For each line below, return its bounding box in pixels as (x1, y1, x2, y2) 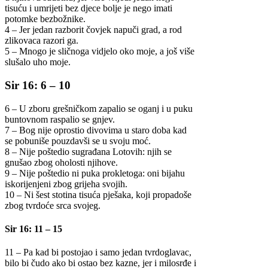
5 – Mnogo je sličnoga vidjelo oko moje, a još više (5, 46, 194, 57)
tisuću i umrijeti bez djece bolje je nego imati (5, 3, 172, 14)
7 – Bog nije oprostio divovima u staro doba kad (5, 124, 187, 135)
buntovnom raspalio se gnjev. (5, 114, 115, 124)
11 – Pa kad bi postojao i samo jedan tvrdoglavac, (5, 247, 191, 258)
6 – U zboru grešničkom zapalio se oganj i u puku (5, 103, 193, 114)
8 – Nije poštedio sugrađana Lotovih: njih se (5, 146, 172, 157)
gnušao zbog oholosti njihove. (5, 157, 118, 167)
